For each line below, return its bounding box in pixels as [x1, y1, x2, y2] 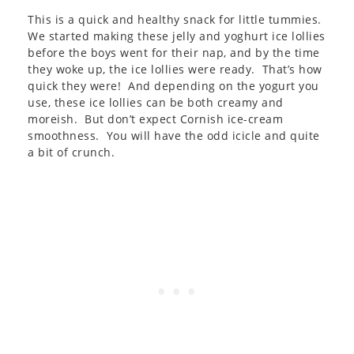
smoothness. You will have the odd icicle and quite [28, 128, 320, 143]
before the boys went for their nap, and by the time [28, 45, 320, 60]
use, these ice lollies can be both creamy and [28, 95, 284, 110]
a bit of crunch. [28, 145, 115, 160]
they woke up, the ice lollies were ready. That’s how [28, 62, 322, 77]
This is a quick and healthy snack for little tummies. [28, 12, 325, 27]
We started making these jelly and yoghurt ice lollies [28, 28, 326, 43]
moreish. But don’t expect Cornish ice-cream [28, 111, 283, 126]
